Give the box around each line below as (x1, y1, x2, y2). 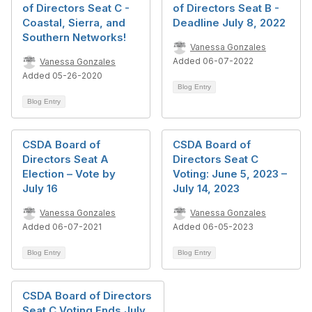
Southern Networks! (22, 31, 126, 44)
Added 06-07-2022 (173, 56, 253, 66)
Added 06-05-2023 (173, 221, 253, 232)
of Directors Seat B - (173, 1, 279, 15)
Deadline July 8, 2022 (173, 16, 286, 29)
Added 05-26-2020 (22, 70, 102, 81)
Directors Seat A (22, 153, 109, 166)
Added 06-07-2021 (22, 221, 102, 232)
